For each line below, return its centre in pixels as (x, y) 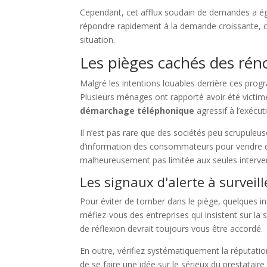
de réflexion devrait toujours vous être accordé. (172, 229)
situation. (98, 40)
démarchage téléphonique (137, 111)
